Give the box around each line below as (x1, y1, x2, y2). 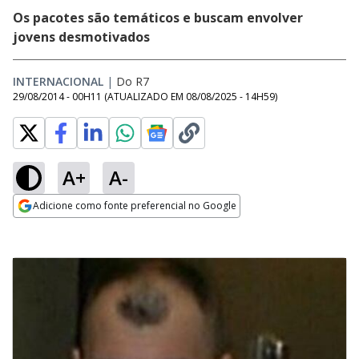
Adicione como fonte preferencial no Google (33, 199, 236, 212)
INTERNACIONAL (13, 74, 103, 89)
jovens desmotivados (13, 28, 153, 46)
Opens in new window (13, 219, 143, 236)
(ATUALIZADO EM (104, 90, 186, 103)
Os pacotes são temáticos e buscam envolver (13, 9, 303, 26)
